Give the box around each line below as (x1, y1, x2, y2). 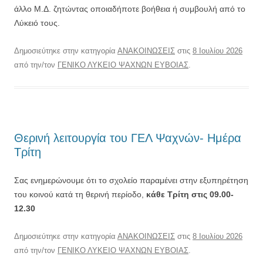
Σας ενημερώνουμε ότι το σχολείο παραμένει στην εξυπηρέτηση (14, 175, 248, 185)
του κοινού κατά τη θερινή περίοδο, (14, 189, 146, 199)
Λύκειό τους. (14, 18, 60, 28)
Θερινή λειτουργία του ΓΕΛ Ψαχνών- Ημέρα (14, 131, 241, 144)
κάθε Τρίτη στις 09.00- (146, 189, 234, 199)
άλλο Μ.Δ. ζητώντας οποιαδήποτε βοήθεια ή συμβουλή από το (14, 4, 245, 14)
